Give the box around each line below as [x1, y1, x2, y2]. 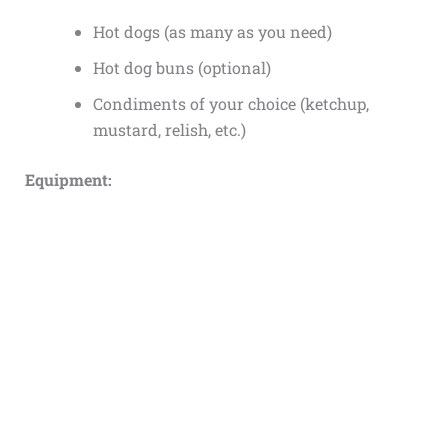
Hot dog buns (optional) [92, 56, 271, 78]
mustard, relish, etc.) [92, 118, 246, 140]
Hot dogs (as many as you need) [92, 20, 332, 42]
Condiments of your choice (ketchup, [92, 92, 369, 114]
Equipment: [24, 168, 112, 190]
